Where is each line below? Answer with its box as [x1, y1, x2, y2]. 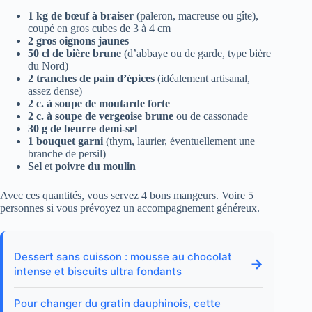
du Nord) [28, 60, 68, 72]
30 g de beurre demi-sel [28, 123, 137, 135]
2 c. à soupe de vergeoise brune [28, 110, 173, 123]
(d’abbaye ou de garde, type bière [121, 47, 271, 60]
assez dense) [28, 85, 82, 97]
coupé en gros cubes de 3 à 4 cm [28, 22, 171, 35]
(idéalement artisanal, [155, 72, 250, 85]
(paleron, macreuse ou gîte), [134, 10, 258, 22]
